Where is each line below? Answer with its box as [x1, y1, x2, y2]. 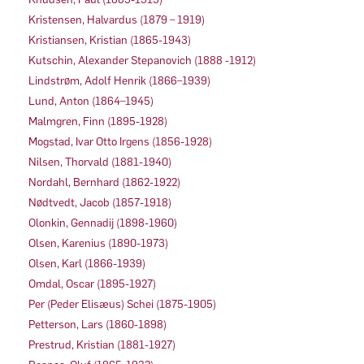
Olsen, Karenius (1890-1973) [28, 236, 168, 250]
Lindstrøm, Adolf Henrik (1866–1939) [28, 73, 210, 88]
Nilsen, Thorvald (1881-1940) [28, 154, 171, 169]
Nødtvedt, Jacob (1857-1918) [28, 195, 171, 210]
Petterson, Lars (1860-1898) [28, 317, 167, 331]
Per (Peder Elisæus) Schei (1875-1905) [28, 297, 216, 311]
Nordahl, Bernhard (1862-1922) [28, 175, 180, 189]
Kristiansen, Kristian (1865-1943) [28, 32, 191, 47]
